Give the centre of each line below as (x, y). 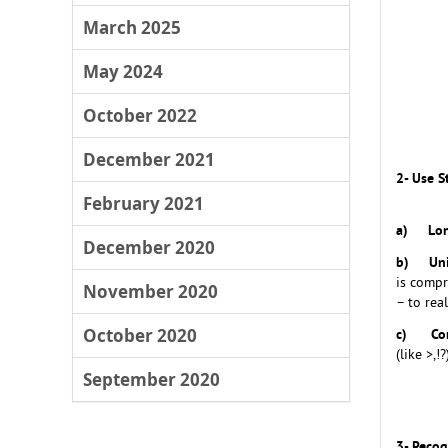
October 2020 (140, 335)
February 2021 (143, 203)
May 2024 (123, 71)
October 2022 (140, 115)
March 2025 (132, 27)
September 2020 (151, 379)
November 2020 (150, 291)
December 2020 (149, 247)
